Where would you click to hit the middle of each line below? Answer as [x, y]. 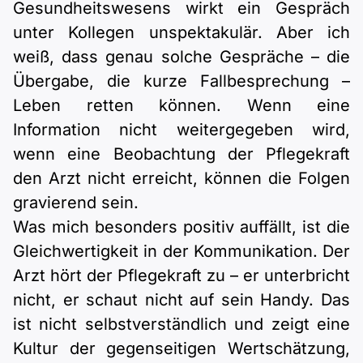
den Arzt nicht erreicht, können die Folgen [181, 179]
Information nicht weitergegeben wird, [181, 130]
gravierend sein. [76, 203]
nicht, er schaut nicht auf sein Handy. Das [181, 300]
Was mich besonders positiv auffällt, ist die [181, 227]
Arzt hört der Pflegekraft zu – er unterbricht [181, 276]
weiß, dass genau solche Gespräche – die [181, 57]
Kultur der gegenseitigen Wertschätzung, [181, 349]
